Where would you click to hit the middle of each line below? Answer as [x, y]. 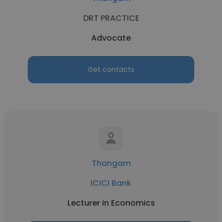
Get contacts [111, 69]
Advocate [111, 38]
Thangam [111, 163]
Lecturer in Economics [111, 203]
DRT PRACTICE [111, 18]
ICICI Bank [111, 183]
